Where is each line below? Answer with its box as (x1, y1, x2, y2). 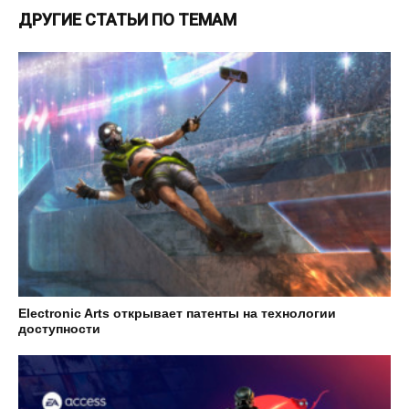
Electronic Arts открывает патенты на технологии (18, 306, 336, 321)
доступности (18, 321, 100, 337)
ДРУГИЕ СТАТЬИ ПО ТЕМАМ (18, 10, 236, 30)
